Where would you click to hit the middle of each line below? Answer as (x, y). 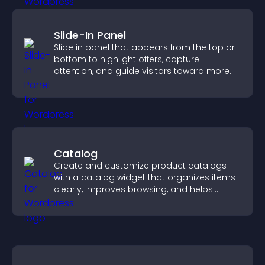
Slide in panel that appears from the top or (144, 47)
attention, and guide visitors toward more (142, 71)
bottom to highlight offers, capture (127, 59)
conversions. (81, 83)
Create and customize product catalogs (140, 166)
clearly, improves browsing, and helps (133, 189)
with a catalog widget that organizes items (145, 177)
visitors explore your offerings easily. (130, 201)
